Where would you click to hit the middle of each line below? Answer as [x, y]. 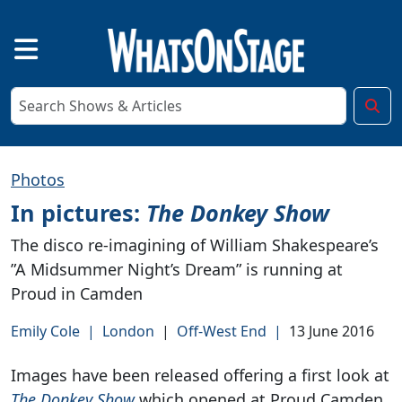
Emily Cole [45, 331]
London [128, 331]
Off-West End [222, 331]
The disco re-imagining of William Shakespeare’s [195, 245]
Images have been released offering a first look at [200, 375]
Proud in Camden [77, 293]
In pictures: [79, 212]
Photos [38, 179]
